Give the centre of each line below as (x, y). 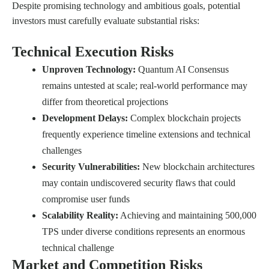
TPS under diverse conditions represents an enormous (144, 232)
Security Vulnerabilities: (91, 167)
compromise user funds (86, 199)
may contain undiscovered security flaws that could (139, 183)
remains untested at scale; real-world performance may (145, 86)
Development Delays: (85, 118)
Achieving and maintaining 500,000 (187, 216)
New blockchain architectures (197, 167)
